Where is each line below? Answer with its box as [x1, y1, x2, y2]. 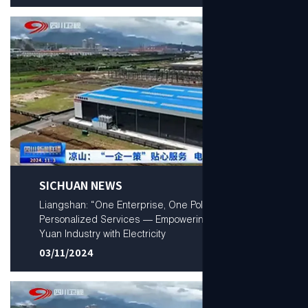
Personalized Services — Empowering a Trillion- [38, 212, 251, 225]
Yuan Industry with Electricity [38, 227, 166, 240]
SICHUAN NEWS [38, 178, 122, 192]
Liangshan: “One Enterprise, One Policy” [38, 198, 219, 211]
